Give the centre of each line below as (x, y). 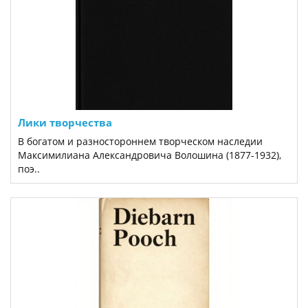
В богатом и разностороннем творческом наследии (140, 141)
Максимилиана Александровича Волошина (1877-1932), (150, 155)
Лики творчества (65, 122)
